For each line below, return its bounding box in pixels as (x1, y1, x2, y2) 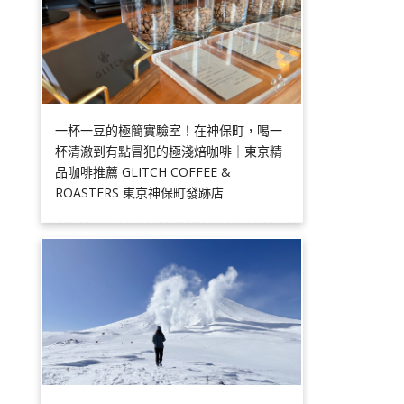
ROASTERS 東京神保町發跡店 (55, 184, 225, 202)
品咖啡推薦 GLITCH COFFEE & (55, 163, 232, 181)
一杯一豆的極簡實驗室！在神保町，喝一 (55, 122, 283, 140)
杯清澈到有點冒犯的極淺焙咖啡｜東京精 (55, 142, 283, 161)
